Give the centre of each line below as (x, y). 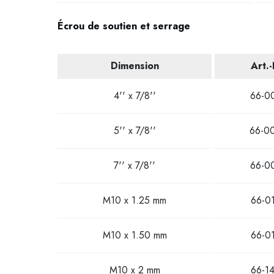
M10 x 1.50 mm (135, 235)
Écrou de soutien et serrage (124, 26)
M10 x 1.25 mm (135, 200)
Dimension (135, 66)
